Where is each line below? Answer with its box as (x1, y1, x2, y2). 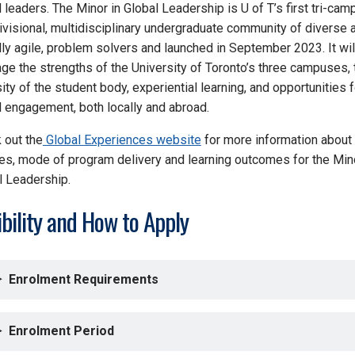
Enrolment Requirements (8, 271, 158, 287)
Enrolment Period (8, 323, 114, 338)
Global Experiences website (42, 132, 201, 148)
